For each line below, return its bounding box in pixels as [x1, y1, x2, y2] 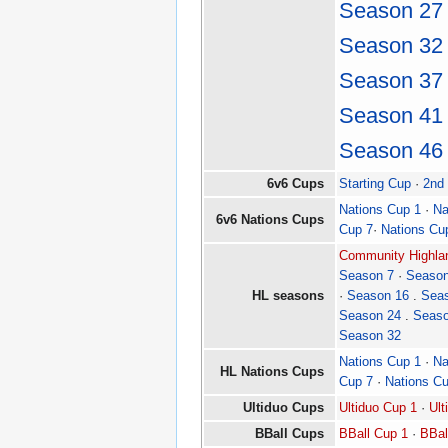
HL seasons [251, 288, 324, 304]
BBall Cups [254, 426, 324, 442]
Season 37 [339, 68, 443, 94]
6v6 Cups [266, 176, 324, 192]
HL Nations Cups [219, 364, 324, 380]
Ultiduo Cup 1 [339, 400, 417, 416]
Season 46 [339, 138, 443, 164]
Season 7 [339, 268, 394, 284]
